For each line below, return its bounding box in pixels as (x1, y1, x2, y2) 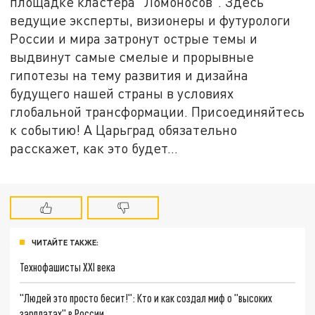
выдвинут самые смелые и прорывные (10, 49, 255, 65)
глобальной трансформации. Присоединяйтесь (10, 103, 305, 120)
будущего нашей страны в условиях (10, 85, 234, 102)
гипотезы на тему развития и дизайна (10, 67, 249, 84)
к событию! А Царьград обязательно (10, 122, 238, 139)
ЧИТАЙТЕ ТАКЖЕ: (32, 238, 98, 247)
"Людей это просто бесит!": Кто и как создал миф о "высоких (20, 290, 273, 304)
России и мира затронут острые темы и (10, 30, 258, 47)
